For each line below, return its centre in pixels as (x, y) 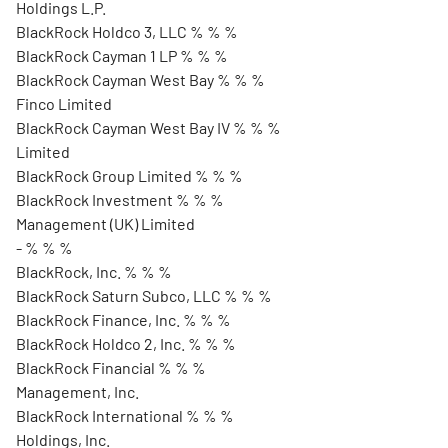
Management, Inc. (77, 391)
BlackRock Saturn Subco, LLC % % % (144, 295)
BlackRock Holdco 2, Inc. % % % (126, 343)
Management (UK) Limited (105, 223)
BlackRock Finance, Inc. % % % (123, 319)
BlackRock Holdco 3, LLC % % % (127, 31)
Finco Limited (64, 103)
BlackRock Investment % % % (120, 199)
